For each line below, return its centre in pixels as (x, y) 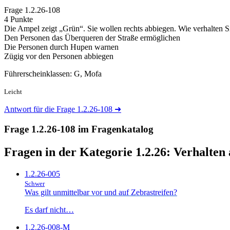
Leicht (13, 92)
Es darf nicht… (49, 209)
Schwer (35, 183)
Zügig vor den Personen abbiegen (59, 56)
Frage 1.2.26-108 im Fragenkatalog (79, 129)
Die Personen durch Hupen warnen (61, 47)
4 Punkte (18, 20)
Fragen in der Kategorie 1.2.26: (89, 152)
